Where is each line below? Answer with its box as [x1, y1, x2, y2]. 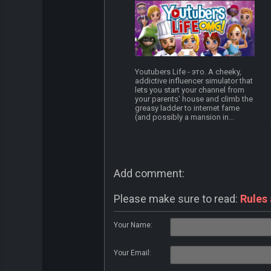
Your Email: [114, 249, 151, 258]
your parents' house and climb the [135, 94, 253, 104]
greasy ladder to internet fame [135, 103, 240, 113]
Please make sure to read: [114, 192, 240, 206]
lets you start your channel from [135, 85, 245, 95]
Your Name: [114, 221, 152, 230]
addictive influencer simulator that [135, 76, 253, 86]
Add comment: [114, 167, 184, 180]
